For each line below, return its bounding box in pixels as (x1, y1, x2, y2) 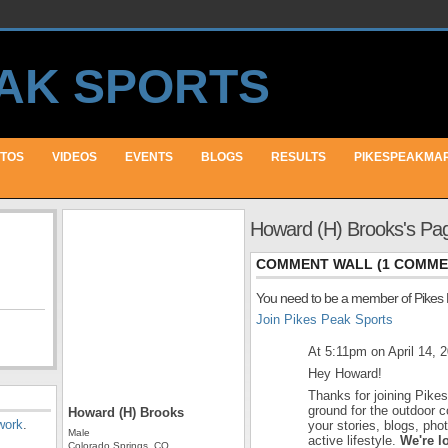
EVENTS (125, 150, 173, 164)
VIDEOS (52, 150, 97, 164)
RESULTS (271, 150, 326, 164)
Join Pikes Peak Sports (256, 312, 393, 327)
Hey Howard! (308, 366, 382, 381)
